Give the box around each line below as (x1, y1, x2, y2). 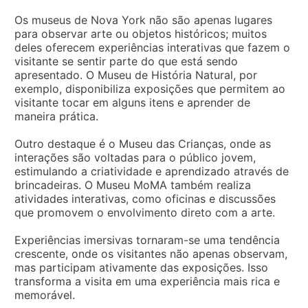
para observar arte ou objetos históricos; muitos (14, 26, 267, 41)
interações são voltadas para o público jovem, (14, 150, 256, 164)
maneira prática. (14, 109, 98, 123)
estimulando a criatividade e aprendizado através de (14, 164, 289, 178)
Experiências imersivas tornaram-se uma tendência (14, 232, 280, 247)
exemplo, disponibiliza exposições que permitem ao (14, 81, 285, 96)
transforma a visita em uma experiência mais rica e (14, 274, 280, 288)
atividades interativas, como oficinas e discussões (14, 191, 276, 206)
